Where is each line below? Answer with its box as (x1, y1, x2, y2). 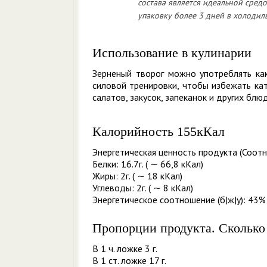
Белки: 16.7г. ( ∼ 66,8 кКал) (92, 158, 203, 170)
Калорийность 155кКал (92, 124, 225, 139)
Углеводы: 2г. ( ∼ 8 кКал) (92, 182, 193, 194)
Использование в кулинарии (92, 45, 252, 60)
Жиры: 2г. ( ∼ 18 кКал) (92, 170, 182, 182)
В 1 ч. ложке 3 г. (92, 243, 157, 254)
